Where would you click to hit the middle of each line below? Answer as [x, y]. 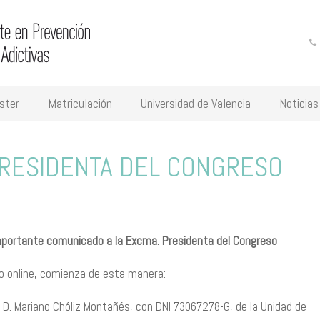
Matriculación [80, 103]
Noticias [299, 103]
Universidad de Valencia [196, 103]
